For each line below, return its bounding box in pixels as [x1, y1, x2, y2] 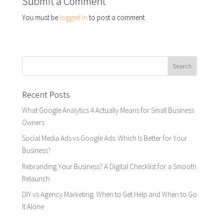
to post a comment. [87, 12, 146, 22]
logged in [59, 12, 88, 22]
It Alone [22, 202, 44, 212]
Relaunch [22, 174, 50, 183]
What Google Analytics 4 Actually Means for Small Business [22, 105, 194, 115]
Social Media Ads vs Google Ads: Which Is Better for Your [22, 133, 187, 143]
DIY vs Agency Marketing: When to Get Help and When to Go [22, 190, 197, 199]
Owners [22, 117, 44, 127]
